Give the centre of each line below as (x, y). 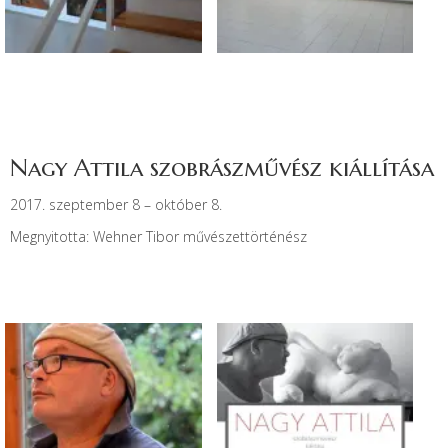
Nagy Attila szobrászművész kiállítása (222, 167)
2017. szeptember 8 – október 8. (116, 204)
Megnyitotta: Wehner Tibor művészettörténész (158, 236)
